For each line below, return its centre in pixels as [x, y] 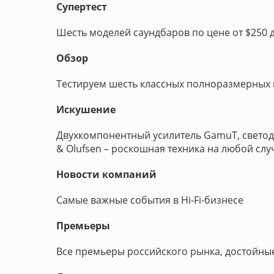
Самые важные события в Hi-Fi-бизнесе [150, 200]
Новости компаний [106, 174]
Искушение [86, 109]
